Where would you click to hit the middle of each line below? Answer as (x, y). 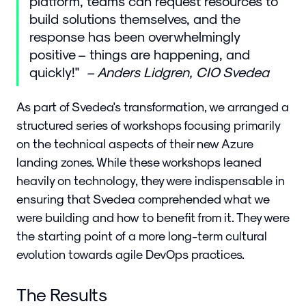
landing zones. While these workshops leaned (139, 162)
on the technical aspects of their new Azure (135, 143)
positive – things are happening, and (140, 54)
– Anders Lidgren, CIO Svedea (178, 72)
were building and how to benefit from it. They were (153, 217)
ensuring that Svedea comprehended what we (143, 199)
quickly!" (58, 72)
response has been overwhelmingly (135, 37)
